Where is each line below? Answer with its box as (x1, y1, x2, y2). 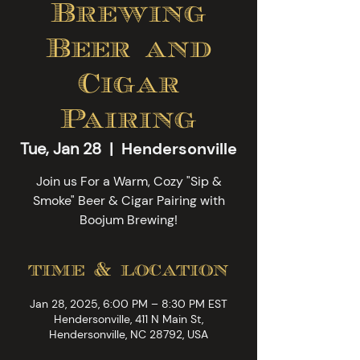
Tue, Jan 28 (20, 138, 101, 159)
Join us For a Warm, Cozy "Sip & (35, 173, 222, 190)
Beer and (46, 32, 211, 68)
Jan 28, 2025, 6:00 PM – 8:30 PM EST (30, 297, 227, 311)
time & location (28, 258, 229, 284)
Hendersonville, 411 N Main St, (54, 312, 203, 326)
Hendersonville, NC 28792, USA (49, 327, 208, 342)
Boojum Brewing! (80, 211, 178, 228)
